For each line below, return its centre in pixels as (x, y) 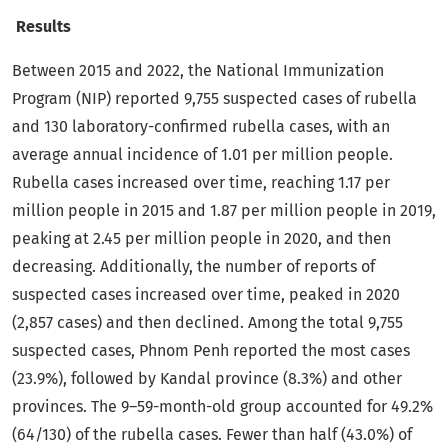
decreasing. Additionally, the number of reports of (193, 267)
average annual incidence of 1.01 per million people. (202, 155)
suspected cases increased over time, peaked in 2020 (206, 295)
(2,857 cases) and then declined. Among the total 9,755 (207, 323)
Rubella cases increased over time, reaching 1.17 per (201, 183)
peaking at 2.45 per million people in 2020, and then (201, 239)
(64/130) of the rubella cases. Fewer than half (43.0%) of (212, 435)
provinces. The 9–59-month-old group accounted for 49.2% (222, 407)
